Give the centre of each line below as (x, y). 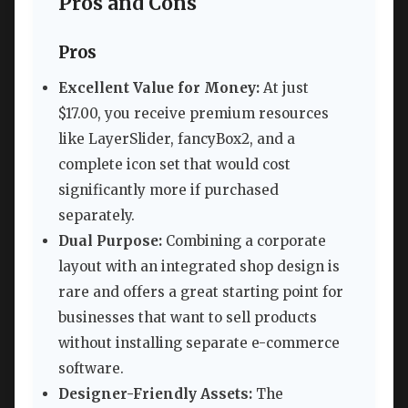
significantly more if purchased (168, 190)
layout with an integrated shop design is (199, 267)
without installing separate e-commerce (199, 343)
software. (91, 369)
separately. (97, 216)
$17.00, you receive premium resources (194, 114)
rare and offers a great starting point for (201, 292)
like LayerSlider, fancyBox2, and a (177, 139)
